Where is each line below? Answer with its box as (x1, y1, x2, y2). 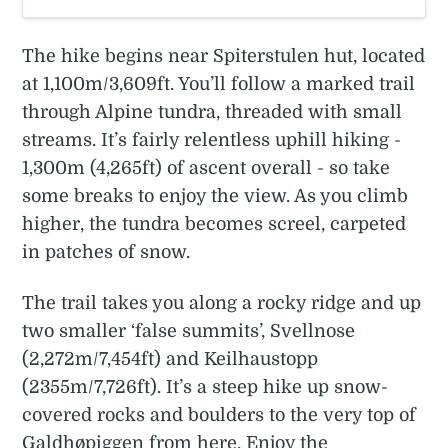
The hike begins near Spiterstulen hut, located (22, 45, 426, 66)
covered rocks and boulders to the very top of (22, 404, 417, 425)
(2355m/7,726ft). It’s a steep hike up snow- (22, 376, 389, 397)
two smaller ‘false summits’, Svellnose (22, 320, 356, 341)
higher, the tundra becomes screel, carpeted (22, 213, 407, 234)
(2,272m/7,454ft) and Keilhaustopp (22, 348, 319, 369)
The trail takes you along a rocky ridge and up (22, 292, 422, 313)
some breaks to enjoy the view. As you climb (22, 185, 409, 206)
